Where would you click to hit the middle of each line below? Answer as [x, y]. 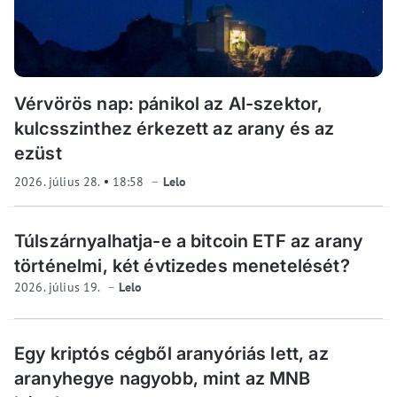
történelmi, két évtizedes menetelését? [182, 266]
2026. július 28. [59, 182]
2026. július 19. [59, 288]
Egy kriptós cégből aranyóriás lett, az [171, 354]
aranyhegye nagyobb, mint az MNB [163, 379]
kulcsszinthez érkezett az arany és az [175, 129]
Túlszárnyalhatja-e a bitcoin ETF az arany [189, 241]
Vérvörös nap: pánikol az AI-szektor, [169, 104]
